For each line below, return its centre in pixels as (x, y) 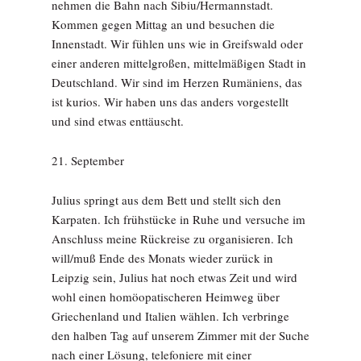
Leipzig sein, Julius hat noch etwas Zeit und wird (174, 277)
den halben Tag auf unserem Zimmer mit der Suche (180, 335)
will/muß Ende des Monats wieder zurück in (162, 258)
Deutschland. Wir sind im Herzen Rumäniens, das (177, 82)
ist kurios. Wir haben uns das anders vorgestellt (170, 102)
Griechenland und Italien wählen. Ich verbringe (170, 316)
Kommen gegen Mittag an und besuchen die (163, 24)
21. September (88, 160)
